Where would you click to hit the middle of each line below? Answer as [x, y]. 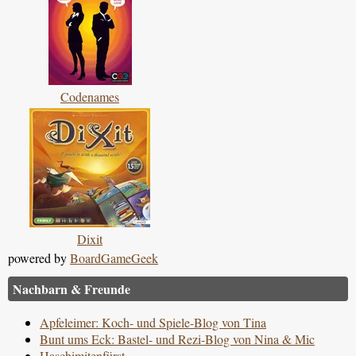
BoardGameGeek [114, 258]
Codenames [90, 97]
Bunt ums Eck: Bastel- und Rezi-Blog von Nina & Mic [177, 339]
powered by [39, 258]
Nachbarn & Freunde [72, 289]
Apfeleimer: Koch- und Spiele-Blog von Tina [153, 323]
